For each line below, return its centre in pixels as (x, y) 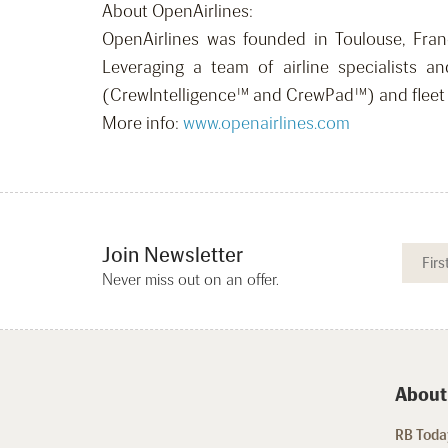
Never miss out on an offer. (190, 280)
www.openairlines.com (266, 123)
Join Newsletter (172, 255)
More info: (142, 123)
